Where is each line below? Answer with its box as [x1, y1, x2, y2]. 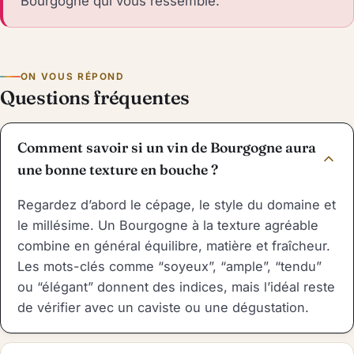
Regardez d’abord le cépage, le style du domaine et [17, 196, 336, 213]
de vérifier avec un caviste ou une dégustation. [17, 299, 309, 315]
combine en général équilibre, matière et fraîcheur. [17, 237, 330, 254]
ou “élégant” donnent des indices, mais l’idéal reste [17, 278, 335, 295]
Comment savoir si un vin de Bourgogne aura [17, 139, 316, 156]
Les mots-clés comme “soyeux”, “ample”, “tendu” [17, 258, 322, 274]
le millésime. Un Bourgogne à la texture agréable [17, 217, 318, 233]
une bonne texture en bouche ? [17, 161, 218, 179]
